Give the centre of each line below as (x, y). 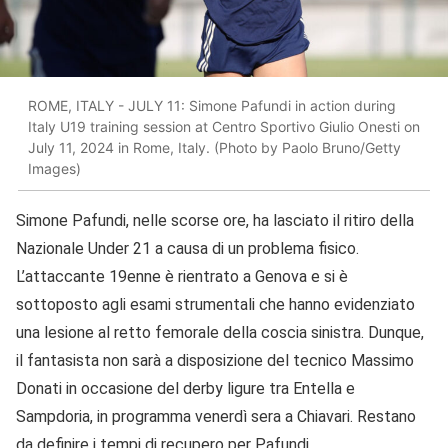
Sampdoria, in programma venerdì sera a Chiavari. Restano (216, 416)
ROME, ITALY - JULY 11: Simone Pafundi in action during (212, 106)
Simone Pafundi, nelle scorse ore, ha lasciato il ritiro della (215, 220)
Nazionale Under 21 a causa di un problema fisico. (187, 248)
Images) (54, 169)
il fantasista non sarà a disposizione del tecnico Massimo (215, 360)
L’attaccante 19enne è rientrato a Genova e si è (182, 276)
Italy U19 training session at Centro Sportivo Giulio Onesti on (224, 127)
